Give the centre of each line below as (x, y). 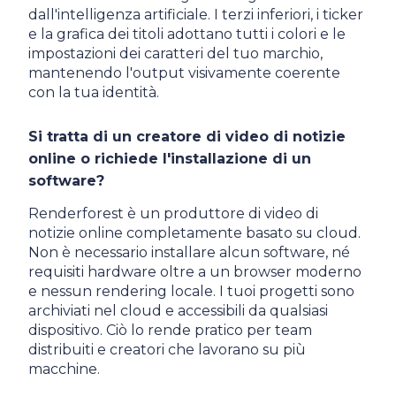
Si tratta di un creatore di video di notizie (187, 136)
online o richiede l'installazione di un (170, 158)
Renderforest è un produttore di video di (173, 213)
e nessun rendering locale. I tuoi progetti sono (191, 291)
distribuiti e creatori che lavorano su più (167, 349)
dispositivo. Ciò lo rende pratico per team (170, 330)
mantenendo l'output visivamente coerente (184, 72)
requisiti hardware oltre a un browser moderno (195, 271)
